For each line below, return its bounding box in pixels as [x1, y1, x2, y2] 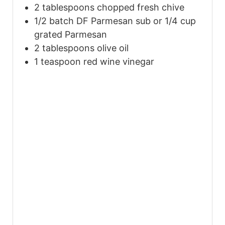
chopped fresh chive [97, 2, 184, 13]
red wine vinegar [83, 56, 154, 67]
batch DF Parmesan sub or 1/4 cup [49, 15, 196, 26]
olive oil [97, 42, 129, 53]
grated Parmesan [34, 29, 107, 40]
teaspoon [41, 56, 81, 67]
